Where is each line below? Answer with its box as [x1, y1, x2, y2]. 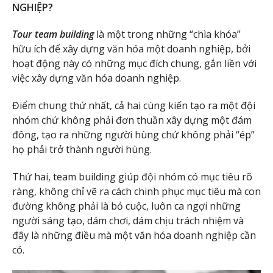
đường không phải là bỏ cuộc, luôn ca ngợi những [12, 199, 241, 213]
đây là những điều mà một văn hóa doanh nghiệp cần [12, 228, 256, 242]
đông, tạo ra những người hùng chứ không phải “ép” [12, 128, 255, 142]
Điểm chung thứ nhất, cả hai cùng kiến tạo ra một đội [12, 99, 255, 113]
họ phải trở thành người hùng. [12, 143, 152, 157]
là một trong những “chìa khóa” [94, 27, 241, 41]
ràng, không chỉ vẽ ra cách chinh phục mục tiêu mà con [12, 184, 261, 198]
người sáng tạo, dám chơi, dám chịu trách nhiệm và [12, 213, 244, 227]
